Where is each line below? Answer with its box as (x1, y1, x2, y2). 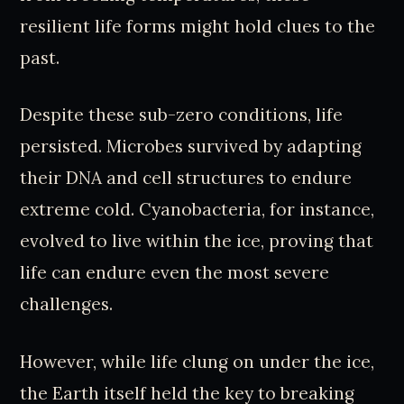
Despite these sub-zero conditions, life (20, 104, 344, 126)
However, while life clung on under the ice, (20, 351, 375, 373)
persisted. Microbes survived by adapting (20, 135, 363, 158)
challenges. (20, 293, 114, 316)
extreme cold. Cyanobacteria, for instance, (20, 198, 375, 221)
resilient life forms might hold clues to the (20, 14, 376, 37)
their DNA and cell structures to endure (20, 167, 353, 189)
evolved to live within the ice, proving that (20, 230, 374, 252)
